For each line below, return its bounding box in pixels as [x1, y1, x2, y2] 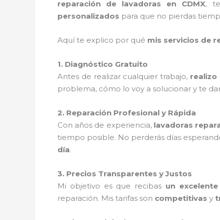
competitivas [155, 193, 207, 203]
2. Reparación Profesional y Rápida [57, 108, 196, 117]
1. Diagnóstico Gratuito [57, 59, 148, 69]
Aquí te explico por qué [57, 35, 147, 45]
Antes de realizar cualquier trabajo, [57, 71, 191, 81]
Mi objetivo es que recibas [57, 181, 165, 191]
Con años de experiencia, [57, 120, 154, 130]
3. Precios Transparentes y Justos [57, 168, 192, 178]
